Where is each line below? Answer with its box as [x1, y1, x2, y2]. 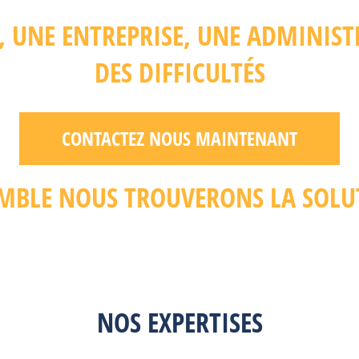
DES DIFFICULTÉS [94, 54, 265, 91]
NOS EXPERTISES [96, 304, 263, 341]
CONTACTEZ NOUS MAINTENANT [62, 125, 297, 152]
